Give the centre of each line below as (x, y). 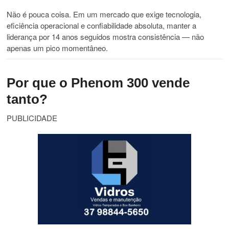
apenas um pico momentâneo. (58, 48)
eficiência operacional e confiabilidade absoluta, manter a (102, 26)
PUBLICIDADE (32, 118)
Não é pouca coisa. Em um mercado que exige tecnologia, (104, 14)
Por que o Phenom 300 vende (98, 83)
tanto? (27, 99)
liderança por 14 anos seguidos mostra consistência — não (106, 37)
